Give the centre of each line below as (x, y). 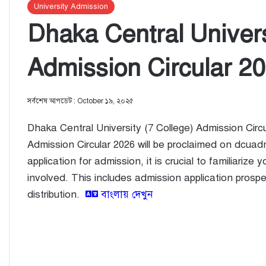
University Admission (71, 6)
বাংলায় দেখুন (125, 194)
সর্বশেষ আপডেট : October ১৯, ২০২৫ (80, 101)
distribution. (56, 194)
